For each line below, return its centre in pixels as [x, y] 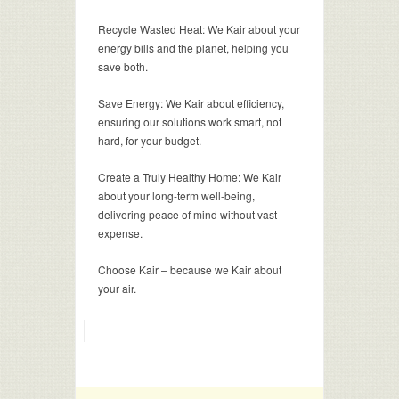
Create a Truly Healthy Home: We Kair [190, 177]
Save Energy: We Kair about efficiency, [191, 103]
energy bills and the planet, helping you [193, 48]
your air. [117, 288]
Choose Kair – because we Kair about [190, 269]
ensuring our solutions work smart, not [190, 122]
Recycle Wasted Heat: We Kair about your [199, 29]
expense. [120, 233]
